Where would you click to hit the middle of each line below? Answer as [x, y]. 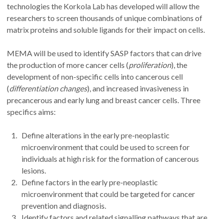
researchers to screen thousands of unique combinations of [105, 18]
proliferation [150, 65]
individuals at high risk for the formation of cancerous [110, 158]
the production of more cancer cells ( [68, 65]
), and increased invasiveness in [138, 88]
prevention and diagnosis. [64, 205]
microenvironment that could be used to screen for [106, 147]
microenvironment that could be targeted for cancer [109, 194]
